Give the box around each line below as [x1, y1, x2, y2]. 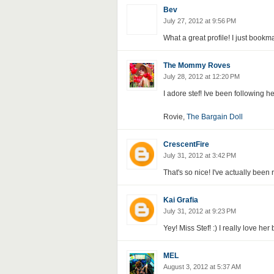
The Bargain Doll [186, 113, 243, 121]
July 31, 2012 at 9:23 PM [163, 207, 236, 215]
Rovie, [163, 113, 187, 121]
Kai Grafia [163, 196, 198, 204]
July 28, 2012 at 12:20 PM [163, 73, 240, 80]
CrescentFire [163, 140, 209, 149]
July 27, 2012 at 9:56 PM [163, 17, 236, 24]
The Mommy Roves [163, 61, 231, 70]
